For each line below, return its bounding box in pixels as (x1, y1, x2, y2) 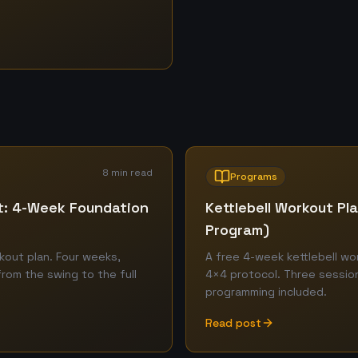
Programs (230, 170, 277, 183)
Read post (205, 316, 261, 330)
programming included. (205, 284, 327, 299)
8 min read (102, 166, 153, 179)
